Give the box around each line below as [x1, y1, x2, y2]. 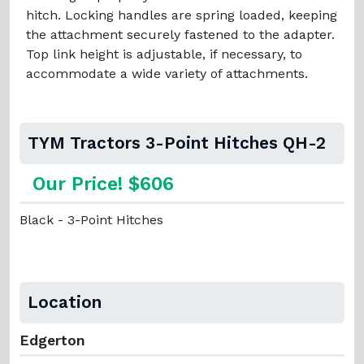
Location [28, 292, 102, 312]
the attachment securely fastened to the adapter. [26, 26, 335, 42]
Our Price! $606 [32, 172, 174, 195]
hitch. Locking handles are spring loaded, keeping [26, 6, 337, 23]
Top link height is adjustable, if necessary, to [26, 45, 302, 62]
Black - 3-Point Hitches [19, 211, 163, 227]
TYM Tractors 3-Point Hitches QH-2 [28, 132, 326, 153]
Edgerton [19, 331, 85, 349]
